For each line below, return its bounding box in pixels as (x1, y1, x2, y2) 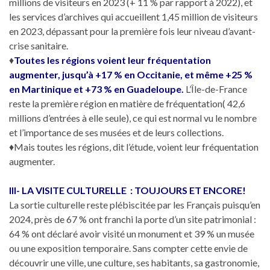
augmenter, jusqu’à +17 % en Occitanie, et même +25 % (9, 68, 253, 80)
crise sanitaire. (9, 39, 68, 51)
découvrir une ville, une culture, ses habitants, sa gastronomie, (9, 256, 259, 268)
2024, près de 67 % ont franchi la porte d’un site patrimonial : (9, 213, 256, 225)
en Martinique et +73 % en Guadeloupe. (9, 83, 184, 95)
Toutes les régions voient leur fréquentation (14, 54, 211, 66)
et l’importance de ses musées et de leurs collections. (9, 126, 224, 138)
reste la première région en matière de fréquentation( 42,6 (9, 97, 245, 109)
